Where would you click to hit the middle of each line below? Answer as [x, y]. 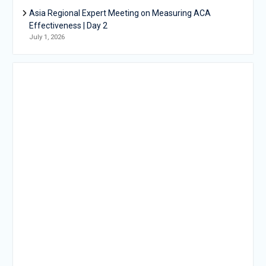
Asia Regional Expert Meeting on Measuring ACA [120, 13]
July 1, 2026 [47, 37]
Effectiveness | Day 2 [68, 26]
